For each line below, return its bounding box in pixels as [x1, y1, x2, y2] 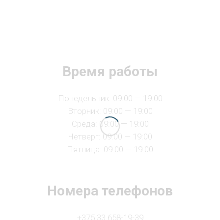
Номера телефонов [47, 183, 173, 199]
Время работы [62, 63, 158, 80]
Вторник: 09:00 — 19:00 [67, 106, 153, 116]
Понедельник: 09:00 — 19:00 [57, 93, 163, 103]
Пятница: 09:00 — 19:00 [67, 144, 153, 154]
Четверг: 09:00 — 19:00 [68, 132, 152, 141]
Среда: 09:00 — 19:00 [71, 119, 149, 129]
